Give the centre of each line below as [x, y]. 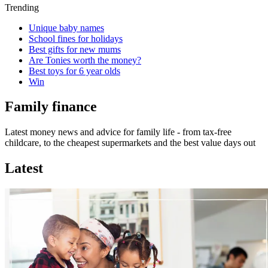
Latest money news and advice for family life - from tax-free [118, 132]
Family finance [51, 107]
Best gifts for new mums [75, 49]
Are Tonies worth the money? [85, 60]
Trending [22, 7]
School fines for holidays [76, 38]
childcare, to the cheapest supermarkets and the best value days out [130, 143]
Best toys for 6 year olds [74, 71]
